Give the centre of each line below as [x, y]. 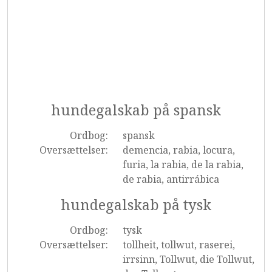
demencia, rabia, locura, [178, 150]
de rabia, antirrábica [171, 179]
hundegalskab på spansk [136, 110]
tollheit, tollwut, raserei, [178, 245]
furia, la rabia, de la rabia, [183, 165]
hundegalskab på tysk [136, 205]
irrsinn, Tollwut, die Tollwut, [188, 259]
